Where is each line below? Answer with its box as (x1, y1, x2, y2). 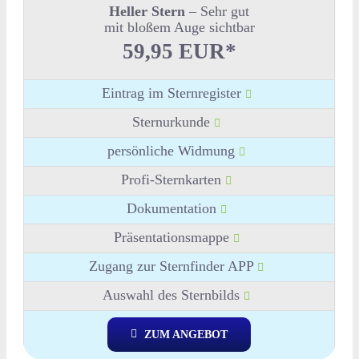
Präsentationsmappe (113, 228, 233, 245)
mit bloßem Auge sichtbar (103, 18, 255, 35)
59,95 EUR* (122, 38, 236, 63)
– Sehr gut (185, 2, 250, 19)
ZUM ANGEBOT (144, 328, 228, 341)
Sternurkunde (132, 113, 215, 130)
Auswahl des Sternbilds (103, 286, 244, 303)
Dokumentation (126, 200, 220, 216)
